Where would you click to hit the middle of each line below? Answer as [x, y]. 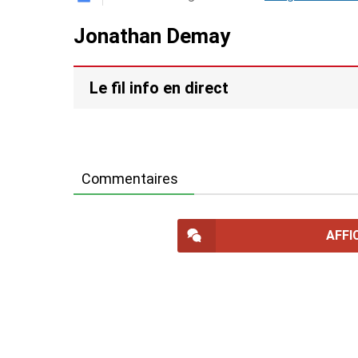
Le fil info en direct [159, 88]
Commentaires [130, 178]
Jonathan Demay [152, 36]
